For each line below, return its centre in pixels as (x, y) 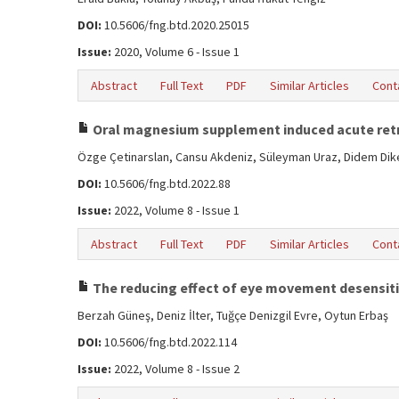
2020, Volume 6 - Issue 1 (175, 52)
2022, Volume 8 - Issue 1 (175, 210)
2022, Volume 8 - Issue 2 (175, 369)
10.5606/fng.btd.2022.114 (169, 342)
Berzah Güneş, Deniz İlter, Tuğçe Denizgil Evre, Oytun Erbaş (233, 315)
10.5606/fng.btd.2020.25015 (175, 25)
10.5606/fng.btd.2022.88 (166, 183)
